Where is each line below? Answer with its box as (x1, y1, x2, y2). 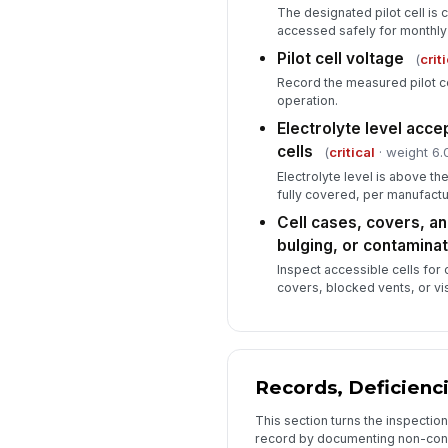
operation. (276, 93, 338, 109)
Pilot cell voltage (276, 49, 404, 69)
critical (328, 144, 375, 161)
